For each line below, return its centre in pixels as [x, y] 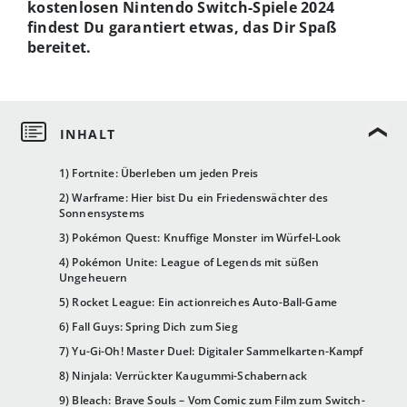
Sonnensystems [102, 213]
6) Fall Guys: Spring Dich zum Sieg [149, 327]
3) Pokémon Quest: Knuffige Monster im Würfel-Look [200, 238]
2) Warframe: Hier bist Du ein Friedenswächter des [194, 198]
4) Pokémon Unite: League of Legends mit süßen [189, 263]
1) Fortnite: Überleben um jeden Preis [159, 174]
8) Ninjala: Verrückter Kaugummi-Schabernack [184, 376]
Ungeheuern [94, 278]
